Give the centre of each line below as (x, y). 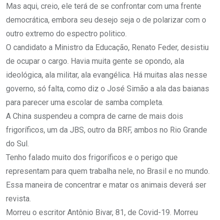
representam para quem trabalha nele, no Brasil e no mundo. (108, 171)
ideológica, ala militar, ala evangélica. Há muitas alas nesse (107, 75)
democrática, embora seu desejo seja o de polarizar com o (106, 20)
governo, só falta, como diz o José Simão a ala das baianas (108, 89)
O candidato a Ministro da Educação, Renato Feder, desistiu (107, 48)
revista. (18, 199)
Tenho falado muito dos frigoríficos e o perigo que (92, 158)
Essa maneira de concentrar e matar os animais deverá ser (106, 185)
